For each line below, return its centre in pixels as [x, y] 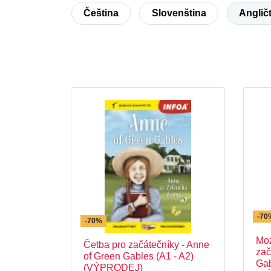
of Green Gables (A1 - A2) [139, 256]
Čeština [101, 13]
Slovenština [179, 13]
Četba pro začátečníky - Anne [146, 245]
